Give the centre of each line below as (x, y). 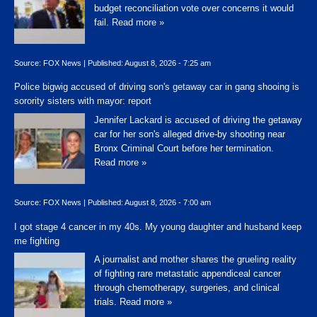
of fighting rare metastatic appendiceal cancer (188, 274)
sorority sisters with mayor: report (83, 101)
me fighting (37, 241)
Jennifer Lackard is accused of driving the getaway (198, 120)
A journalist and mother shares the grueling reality (195, 260)
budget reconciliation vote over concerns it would (194, 8)
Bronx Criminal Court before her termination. (184, 148)
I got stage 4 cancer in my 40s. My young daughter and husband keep (158, 226)
